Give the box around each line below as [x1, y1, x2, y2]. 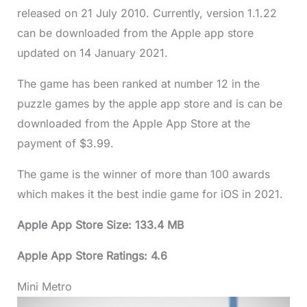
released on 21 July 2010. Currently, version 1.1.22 [16, 5, 277, 20]
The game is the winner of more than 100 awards [16, 167, 270, 181]
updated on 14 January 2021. [16, 45, 168, 60]
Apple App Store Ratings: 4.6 [16, 248, 167, 262]
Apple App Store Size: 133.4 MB [16, 217, 184, 232]
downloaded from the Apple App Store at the [16, 116, 250, 130]
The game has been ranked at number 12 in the [16, 76, 260, 90]
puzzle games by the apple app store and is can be [16, 96, 282, 110]
